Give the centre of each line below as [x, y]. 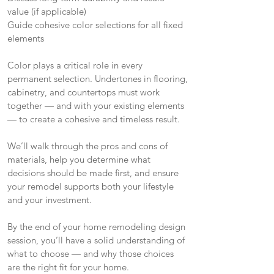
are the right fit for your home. [68, 267]
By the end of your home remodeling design [96, 227]
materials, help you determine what [79, 159]
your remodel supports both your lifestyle [91, 186]
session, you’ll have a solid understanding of [96, 240]
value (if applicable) [47, 11]
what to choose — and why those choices [91, 254]
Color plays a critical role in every [75, 65]
